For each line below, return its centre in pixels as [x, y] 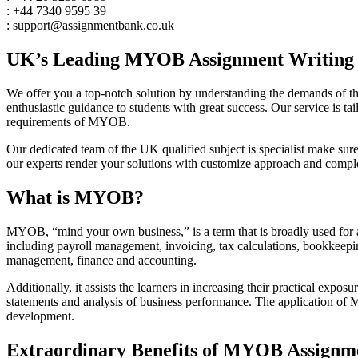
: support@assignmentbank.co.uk [90, 26]
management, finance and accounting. [101, 260]
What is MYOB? [75, 198]
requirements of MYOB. [68, 122]
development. [40, 316]
